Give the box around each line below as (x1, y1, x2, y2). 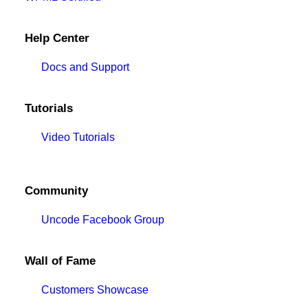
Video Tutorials (41, 131, 115, 143)
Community (25, 184, 88, 197)
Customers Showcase (41, 284, 148, 296)
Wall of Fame (25, 254, 96, 267)
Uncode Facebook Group (41, 214, 164, 225)
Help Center (25, 32, 89, 45)
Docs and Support (41, 61, 129, 73)
